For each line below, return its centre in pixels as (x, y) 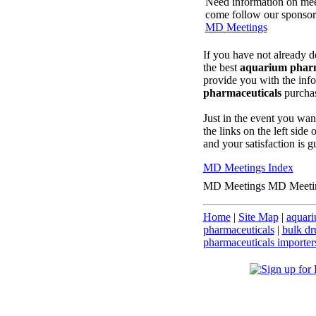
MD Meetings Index (248, 168)
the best (221, 68)
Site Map (258, 217)
